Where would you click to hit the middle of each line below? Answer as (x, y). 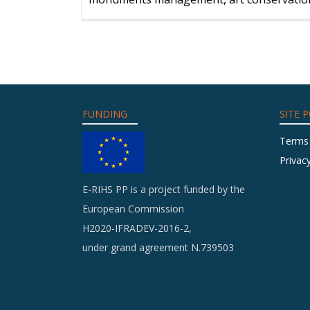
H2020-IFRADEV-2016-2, (137, 228)
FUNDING (105, 114)
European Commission (133, 209)
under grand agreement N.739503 (158, 247)
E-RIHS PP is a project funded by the (164, 189)
